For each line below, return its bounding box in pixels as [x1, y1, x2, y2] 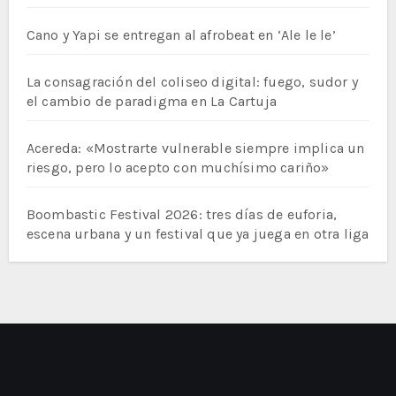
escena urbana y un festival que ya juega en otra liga [26, 225, 369, 243]
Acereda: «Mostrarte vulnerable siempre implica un [26, 140, 365, 157]
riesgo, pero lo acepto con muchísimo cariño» [26, 159, 330, 177]
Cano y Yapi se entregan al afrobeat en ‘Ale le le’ [26, 27, 336, 44]
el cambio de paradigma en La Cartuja [26, 93, 277, 110]
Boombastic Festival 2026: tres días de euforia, [26, 206, 338, 224]
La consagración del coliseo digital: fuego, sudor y [26, 73, 358, 91]
